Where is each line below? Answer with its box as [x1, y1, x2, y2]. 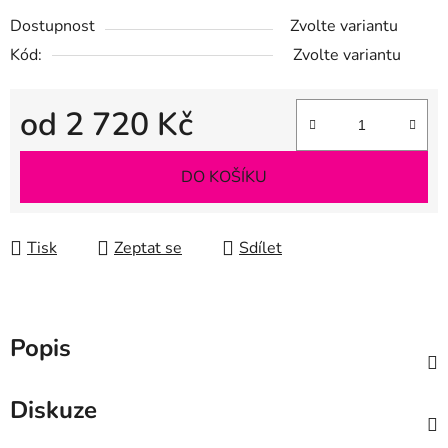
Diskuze [10, 394, 97, 427]
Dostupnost [10, 15, 95, 38]
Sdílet [239, 237, 282, 260]
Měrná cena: [19, 145, 106, 168]
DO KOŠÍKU [181, 166, 267, 189]
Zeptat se [114, 237, 182, 260]
